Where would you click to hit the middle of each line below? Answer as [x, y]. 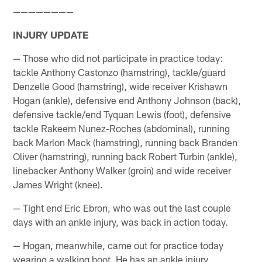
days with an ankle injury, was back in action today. [121, 221]
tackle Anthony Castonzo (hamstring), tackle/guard [120, 72]
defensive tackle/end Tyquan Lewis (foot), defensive [122, 114]
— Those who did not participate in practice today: [118, 58]
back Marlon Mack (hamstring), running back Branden [125, 142]
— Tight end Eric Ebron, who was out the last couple [122, 207]
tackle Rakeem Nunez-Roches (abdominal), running [122, 128]
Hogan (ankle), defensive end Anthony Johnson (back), [127, 100]
